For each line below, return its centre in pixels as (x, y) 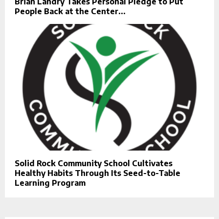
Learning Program (50, 183)
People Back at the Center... (70, 11)
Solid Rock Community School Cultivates (94, 163)
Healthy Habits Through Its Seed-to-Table (98, 173)
